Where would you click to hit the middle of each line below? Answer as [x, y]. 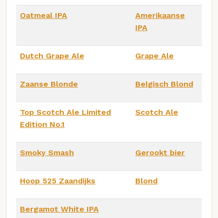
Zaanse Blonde [49, 84]
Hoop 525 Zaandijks [58, 181]
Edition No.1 [42, 124]
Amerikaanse [160, 15]
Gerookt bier [160, 152]
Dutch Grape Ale [52, 55]
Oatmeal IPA [44, 15]
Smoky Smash [47, 152]
